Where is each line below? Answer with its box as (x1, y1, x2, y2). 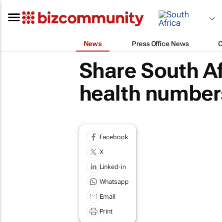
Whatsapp (99, 177, 129, 185)
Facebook (99, 133, 128, 141)
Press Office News (132, 39, 189, 48)
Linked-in (99, 163, 126, 170)
